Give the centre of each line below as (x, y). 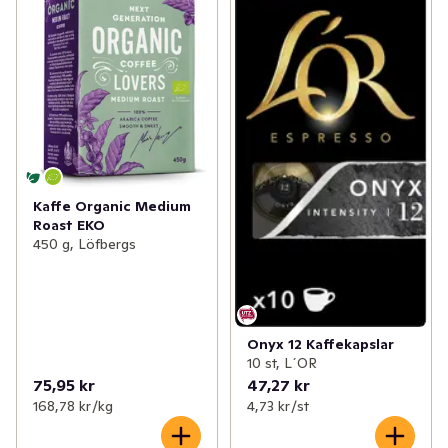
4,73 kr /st (277, 406)
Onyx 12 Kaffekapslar (320, 344)
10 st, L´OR (281, 363)
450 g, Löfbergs (84, 244)
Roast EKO (69, 225)
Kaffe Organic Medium (112, 206)
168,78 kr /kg (73, 406)
